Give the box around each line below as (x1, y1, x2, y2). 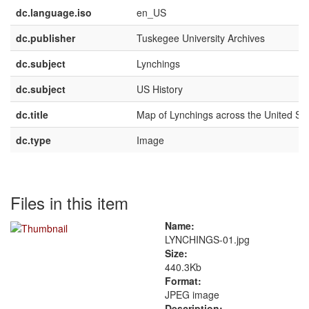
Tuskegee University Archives (137, 31, 265, 45)
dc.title (16, 108, 48, 121)
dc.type (16, 133, 51, 147)
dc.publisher (16, 31, 75, 45)
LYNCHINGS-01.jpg (165, 232, 250, 246)
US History (137, 82, 183, 96)
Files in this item (10, 190, 128, 215)
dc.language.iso (16, 6, 92, 19)
